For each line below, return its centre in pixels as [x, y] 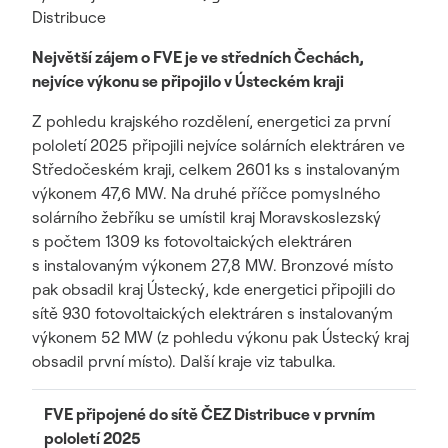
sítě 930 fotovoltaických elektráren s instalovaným [212, 313]
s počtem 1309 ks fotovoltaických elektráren [192, 241]
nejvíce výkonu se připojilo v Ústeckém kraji [188, 81]
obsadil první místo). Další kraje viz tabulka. [184, 361]
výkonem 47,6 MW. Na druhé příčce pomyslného [206, 193]
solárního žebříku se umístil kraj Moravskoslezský [206, 217]
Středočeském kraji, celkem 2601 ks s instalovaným [216, 169]
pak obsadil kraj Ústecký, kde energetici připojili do [213, 289]
